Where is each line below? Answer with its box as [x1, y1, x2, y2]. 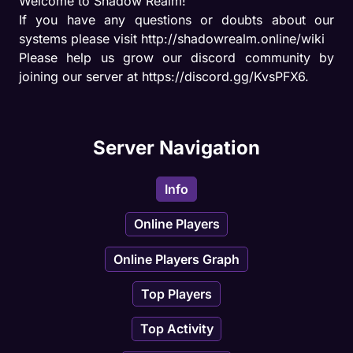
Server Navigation [93, 136, 260, 159]
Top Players [141, 286, 212, 303]
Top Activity [139, 321, 214, 337]
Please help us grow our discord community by [19, 49, 334, 65]
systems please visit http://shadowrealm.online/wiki [19, 30, 325, 46]
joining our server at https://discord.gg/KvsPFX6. [19, 68, 309, 84]
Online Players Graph [113, 251, 240, 267]
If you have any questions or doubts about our [19, 11, 334, 28]
